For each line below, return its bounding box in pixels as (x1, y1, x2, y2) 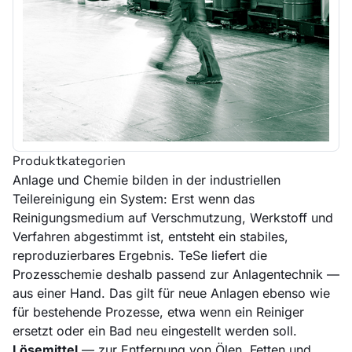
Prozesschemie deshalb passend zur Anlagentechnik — (13, 266, 339, 282)
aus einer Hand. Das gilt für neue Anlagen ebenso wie (13, 284, 330, 301)
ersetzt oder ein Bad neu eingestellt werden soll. (13, 322, 297, 339)
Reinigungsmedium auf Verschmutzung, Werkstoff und (13, 209, 333, 225)
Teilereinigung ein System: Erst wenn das (13, 190, 255, 207)
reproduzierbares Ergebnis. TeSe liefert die (13, 247, 267, 263)
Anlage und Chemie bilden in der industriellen (13, 171, 280, 188)
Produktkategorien (13, 152, 126, 169)
